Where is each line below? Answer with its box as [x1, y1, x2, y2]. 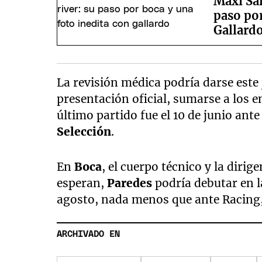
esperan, [57, 175, 108, 190]
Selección [57, 124, 112, 139]
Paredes [107, 175, 156, 190]
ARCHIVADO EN [57, 230, 120, 239]
